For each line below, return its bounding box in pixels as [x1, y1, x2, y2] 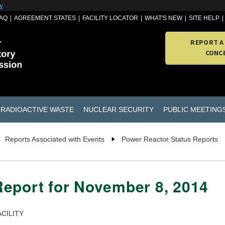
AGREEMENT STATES [14, 15, 76, 22]
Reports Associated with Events [5, 135, 104, 144]
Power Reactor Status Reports [122, 135, 218, 144]
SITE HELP [189, 15, 220, 22]
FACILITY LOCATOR [82, 15, 139, 22]
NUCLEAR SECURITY [83, 105, 154, 114]
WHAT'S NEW [145, 15, 183, 22]
